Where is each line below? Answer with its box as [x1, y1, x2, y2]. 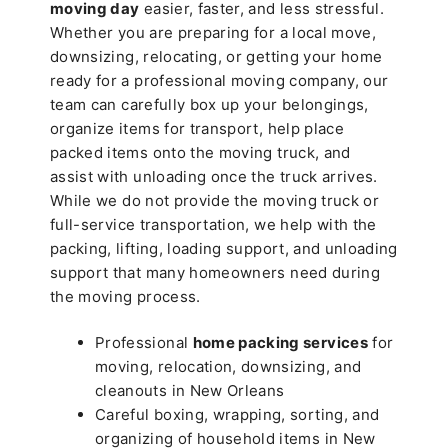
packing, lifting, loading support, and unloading [50, 238, 398, 258]
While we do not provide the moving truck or [50, 190, 380, 210]
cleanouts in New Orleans [95, 381, 285, 401]
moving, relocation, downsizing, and [95, 357, 362, 377]
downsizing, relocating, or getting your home [50, 46, 383, 66]
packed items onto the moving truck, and [50, 142, 351, 162]
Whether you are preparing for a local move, [50, 22, 377, 42]
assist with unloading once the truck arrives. [50, 166, 378, 186]
